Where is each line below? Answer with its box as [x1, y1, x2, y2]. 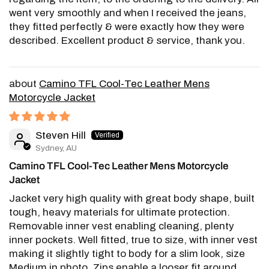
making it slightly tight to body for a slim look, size [9, 247, 246, 259]
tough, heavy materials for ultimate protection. [9, 206, 231, 218]
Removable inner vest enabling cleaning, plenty [9, 220, 235, 232]
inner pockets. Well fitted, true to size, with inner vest [9, 234, 258, 246]
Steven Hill [35, 130, 86, 142]
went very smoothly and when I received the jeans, [9, 7, 247, 19]
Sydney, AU [35, 143, 77, 153]
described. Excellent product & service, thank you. [9, 35, 246, 47]
